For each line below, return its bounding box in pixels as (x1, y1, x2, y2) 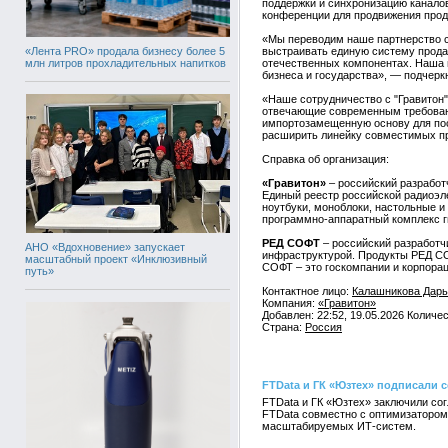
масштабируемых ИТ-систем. (262, 420, 416, 432)
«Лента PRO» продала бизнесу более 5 (25, 45, 225, 57)
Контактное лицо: (262, 285, 352, 297)
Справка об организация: (262, 153, 389, 165)
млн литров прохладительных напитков (25, 57, 226, 69)
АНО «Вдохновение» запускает (25, 240, 185, 253)
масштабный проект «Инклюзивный (25, 252, 207, 265)
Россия (305, 321, 342, 333)
